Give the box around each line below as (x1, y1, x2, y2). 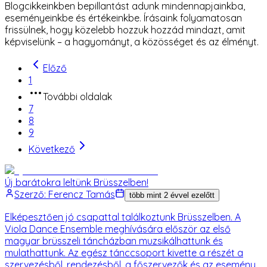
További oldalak (43, 90, 112, 103)
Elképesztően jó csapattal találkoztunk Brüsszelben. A (5, 210, 241, 223)
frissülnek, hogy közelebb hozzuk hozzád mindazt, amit (5, 23, 246, 36)
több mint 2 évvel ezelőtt (129, 190, 215, 200)
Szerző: (14, 188, 46, 200)
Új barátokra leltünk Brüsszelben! (5, 176, 148, 188)
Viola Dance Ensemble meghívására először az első (5, 222, 231, 235)
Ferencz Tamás (48, 188, 115, 200)
